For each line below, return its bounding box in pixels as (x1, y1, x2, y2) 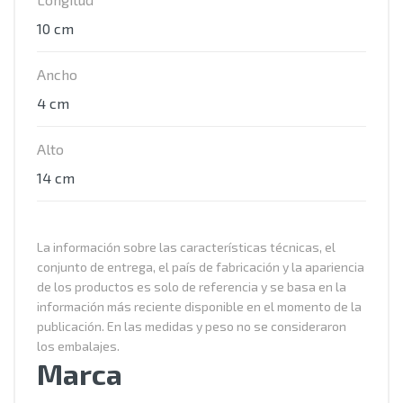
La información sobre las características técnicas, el (37, 239, 336, 255)
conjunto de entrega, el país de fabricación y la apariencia (37, 259, 364, 274)
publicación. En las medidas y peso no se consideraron (37, 318, 346, 334)
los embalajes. (37, 338, 120, 354)
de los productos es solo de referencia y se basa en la (37, 279, 346, 294)
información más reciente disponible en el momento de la (37, 299, 362, 314)
